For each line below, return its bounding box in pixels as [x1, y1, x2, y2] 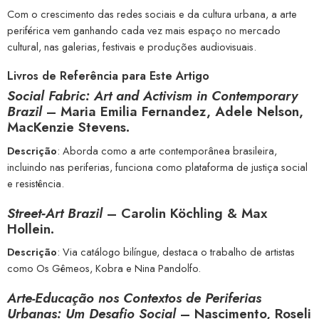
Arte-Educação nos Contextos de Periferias [7, 288, 261, 308]
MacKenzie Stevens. [7, 117, 130, 137]
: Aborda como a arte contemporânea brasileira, [57, 142, 277, 158]
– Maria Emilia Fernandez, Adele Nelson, [42, 102, 303, 122]
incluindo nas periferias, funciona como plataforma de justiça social [7, 159, 308, 174]
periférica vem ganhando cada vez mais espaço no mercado [7, 23, 281, 38]
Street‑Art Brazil [7, 203, 103, 223]
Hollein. [7, 219, 54, 239]
